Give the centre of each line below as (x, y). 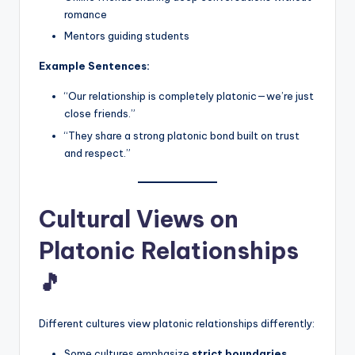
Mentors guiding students (127, 36)
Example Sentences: (94, 66)
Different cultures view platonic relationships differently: (177, 323)
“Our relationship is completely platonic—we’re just (189, 96)
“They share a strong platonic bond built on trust (182, 135)
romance (86, 15)
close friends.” (100, 114)
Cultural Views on (139, 219)
